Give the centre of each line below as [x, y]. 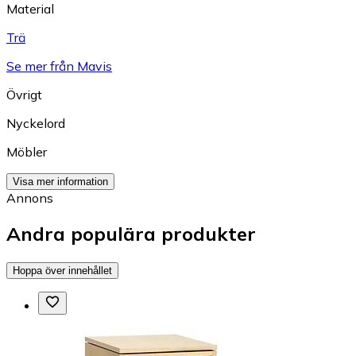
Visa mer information [60, 181]
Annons [30, 197]
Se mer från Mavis [59, 66]
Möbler [27, 151]
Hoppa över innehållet [62, 270]
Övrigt [24, 94]
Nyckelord [36, 123]
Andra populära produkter [131, 233]
